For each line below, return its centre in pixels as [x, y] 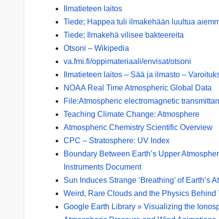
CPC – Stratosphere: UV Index [117, 141]
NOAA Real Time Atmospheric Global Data [138, 88]
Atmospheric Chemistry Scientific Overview [138, 128]
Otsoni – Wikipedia [96, 48]
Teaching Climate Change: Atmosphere [131, 114]
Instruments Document [102, 167]
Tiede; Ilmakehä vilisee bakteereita [124, 35]
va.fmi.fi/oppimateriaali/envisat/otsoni [127, 62]
